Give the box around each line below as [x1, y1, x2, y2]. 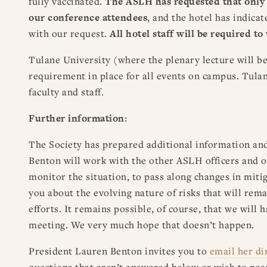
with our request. [29, 26, 110, 40]
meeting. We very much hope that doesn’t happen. [29, 218, 254, 231]
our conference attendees [29, 10, 147, 24]
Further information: [29, 111, 127, 125]
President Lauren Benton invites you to [29, 244, 210, 257]
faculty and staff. [29, 85, 104, 98]
